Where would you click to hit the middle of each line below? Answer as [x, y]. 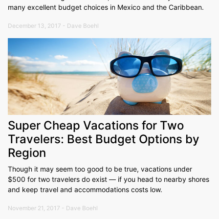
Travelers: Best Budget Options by [104, 139]
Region [27, 153]
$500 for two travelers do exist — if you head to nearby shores [109, 179]
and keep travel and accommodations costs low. [85, 190]
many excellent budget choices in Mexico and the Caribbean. [106, 7]
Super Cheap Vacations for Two [96, 126]
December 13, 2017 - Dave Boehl [53, 25]
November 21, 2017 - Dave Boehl [53, 208]
